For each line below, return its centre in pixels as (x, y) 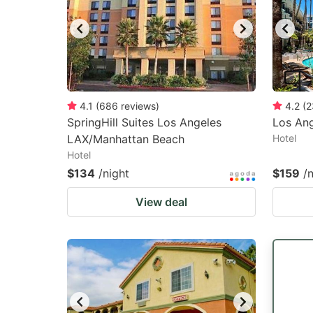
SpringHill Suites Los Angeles (144, 122)
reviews (138, 106)
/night (114, 173)
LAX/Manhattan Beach (126, 139)
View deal (161, 202)
